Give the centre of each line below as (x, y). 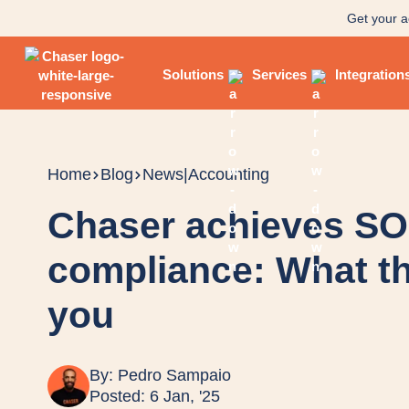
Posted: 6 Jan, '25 (155, 396)
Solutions (193, 74)
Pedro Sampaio (174, 375)
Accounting (229, 174)
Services (279, 74)
